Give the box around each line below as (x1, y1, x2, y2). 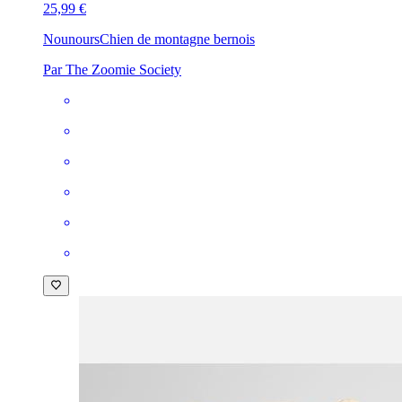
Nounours (43, 31, 100, 48)
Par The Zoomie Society (43, 62, 181, 78)
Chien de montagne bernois (100, 31, 255, 48)
